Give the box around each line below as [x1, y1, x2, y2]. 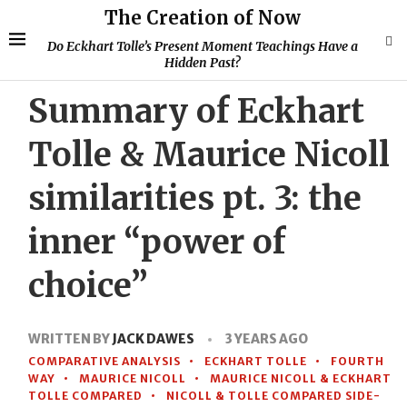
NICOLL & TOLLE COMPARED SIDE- [166, 389, 382, 402]
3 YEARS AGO [225, 331, 309, 347]
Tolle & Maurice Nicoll [28, 134, 391, 175]
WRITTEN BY [28, 331, 113, 347]
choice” [28, 265, 149, 306]
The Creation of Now [104, 6, 301, 29]
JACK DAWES [112, 331, 197, 347]
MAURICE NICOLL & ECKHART [210, 372, 392, 385]
